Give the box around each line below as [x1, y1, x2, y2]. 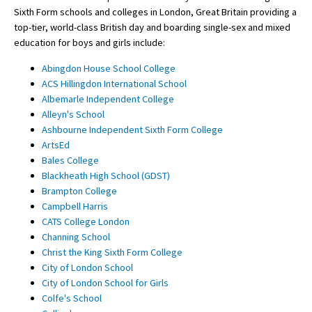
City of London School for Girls [42, 276, 169, 289]
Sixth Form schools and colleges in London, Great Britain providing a [14, 6, 297, 19]
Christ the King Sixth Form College [42, 245, 182, 258]
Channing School [42, 230, 110, 243]
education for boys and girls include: [14, 36, 165, 49]
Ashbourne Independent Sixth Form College [42, 123, 223, 136]
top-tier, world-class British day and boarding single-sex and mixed [14, 21, 290, 34]
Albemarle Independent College [42, 92, 174, 105]
